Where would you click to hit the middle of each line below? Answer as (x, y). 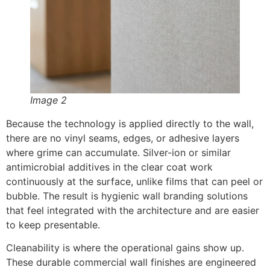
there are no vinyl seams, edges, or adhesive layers (123, 138)
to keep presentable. (53, 224)
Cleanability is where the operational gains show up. (125, 248)
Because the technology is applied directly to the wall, (130, 123)
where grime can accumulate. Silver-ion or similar (118, 152)
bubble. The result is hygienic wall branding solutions (127, 196)
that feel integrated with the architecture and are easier (133, 210)
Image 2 (49, 100)
